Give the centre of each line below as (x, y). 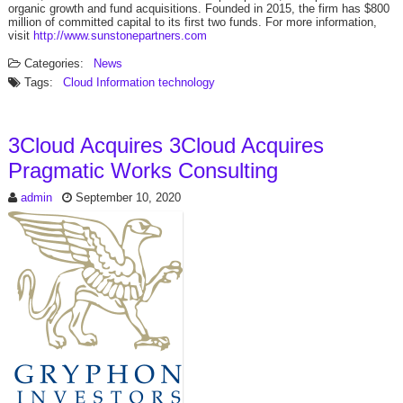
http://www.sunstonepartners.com (120, 36)
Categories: (54, 63)
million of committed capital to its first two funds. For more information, (192, 22)
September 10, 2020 (128, 197)
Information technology (155, 82)
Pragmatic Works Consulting (143, 170)
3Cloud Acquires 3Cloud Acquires (166, 145)
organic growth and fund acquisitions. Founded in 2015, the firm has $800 (198, 9)
